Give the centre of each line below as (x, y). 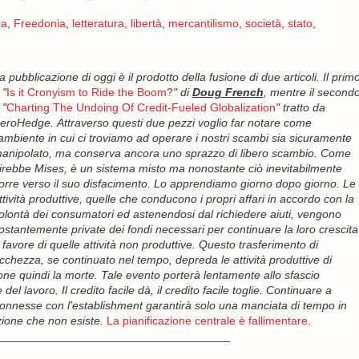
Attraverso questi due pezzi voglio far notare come (184, 123)
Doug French (228, 92)
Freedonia (39, 23)
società (263, 23)
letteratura (98, 23)
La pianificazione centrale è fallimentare (207, 321)
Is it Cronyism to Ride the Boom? (89, 92)
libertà (146, 23)
